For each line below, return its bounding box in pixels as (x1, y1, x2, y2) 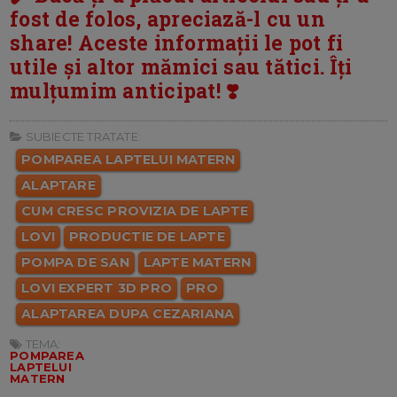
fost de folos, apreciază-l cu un (10, 4, 325, 32)
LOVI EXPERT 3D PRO (21, 280, 173, 296)
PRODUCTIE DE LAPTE (69, 229, 225, 245)
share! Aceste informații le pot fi (10, 28, 344, 56)
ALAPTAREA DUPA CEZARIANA (21, 306, 235, 322)
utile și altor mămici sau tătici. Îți (10, 52, 353, 80)
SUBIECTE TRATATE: (22, 129, 141, 144)
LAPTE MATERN (143, 254, 252, 270)
